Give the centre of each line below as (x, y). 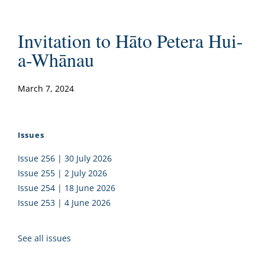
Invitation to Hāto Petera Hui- (130, 40)
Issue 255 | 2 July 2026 (62, 173)
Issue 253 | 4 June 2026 (64, 202)
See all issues (44, 238)
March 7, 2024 (46, 88)
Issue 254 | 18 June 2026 (67, 188)
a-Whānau (56, 59)
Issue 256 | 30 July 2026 (65, 158)
